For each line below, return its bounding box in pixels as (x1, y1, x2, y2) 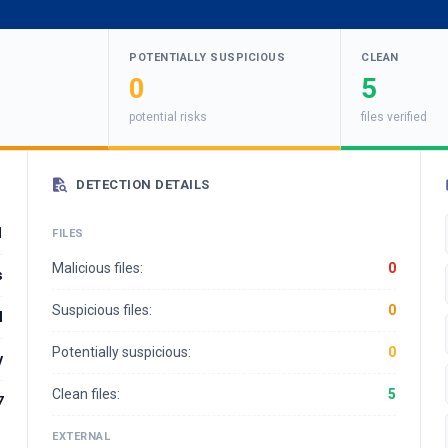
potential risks (129, 110, 207, 124)
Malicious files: (52, 260, 143, 276)
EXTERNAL (52, 430, 110, 443)
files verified (361, 110, 427, 124)
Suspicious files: (52, 302, 152, 318)
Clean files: (52, 386, 120, 402)
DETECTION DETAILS (76, 177, 210, 192)
